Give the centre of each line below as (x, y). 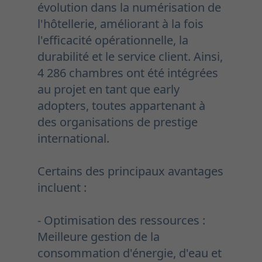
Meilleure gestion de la (99, 237)
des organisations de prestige (118, 122)
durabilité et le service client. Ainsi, (130, 57)
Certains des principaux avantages (130, 171)
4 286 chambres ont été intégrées (128, 73)
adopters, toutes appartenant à (121, 106)
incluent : (62, 188)
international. (73, 139)
